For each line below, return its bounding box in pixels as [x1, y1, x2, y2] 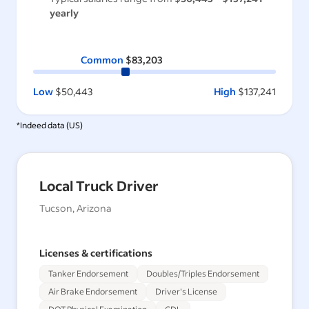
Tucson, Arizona [39, 201, 112, 215]
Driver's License [155, 286, 217, 297]
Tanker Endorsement [48, 268, 128, 279]
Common [80, 52, 123, 66]
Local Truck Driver [39, 176, 159, 195]
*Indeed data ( [17, 119, 69, 130]
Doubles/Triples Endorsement [146, 268, 259, 279]
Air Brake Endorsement [48, 286, 137, 297]
